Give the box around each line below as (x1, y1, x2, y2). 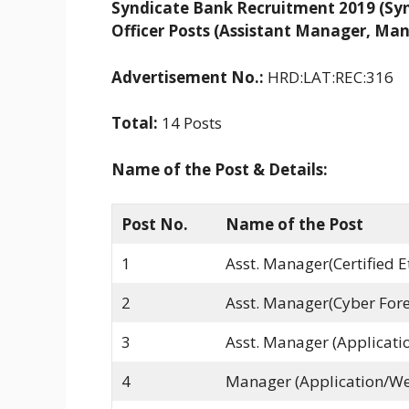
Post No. (121, 214, 188, 236)
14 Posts (162, 112, 222, 134)
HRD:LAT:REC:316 (264, 66, 393, 88)
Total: (111, 112, 162, 134)
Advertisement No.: (111, 66, 264, 88)
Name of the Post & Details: (111, 158, 328, 180)
